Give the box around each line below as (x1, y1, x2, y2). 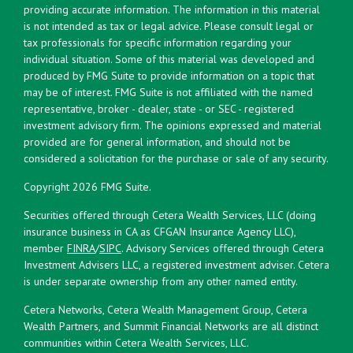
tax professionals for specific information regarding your (24, 35, 292, 50)
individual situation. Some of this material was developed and (24, 51, 314, 66)
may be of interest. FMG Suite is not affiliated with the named (24, 84, 313, 99)
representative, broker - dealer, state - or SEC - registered (24, 101, 294, 116)
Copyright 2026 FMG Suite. (24, 179, 151, 194)
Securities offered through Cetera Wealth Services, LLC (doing (24, 207, 316, 222)
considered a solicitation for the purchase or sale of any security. (24, 150, 329, 165)
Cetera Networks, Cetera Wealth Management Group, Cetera (24, 302, 307, 317)
